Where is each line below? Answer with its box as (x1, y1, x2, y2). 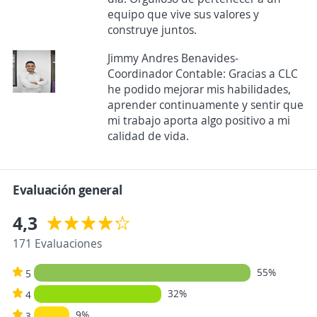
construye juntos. (107, 22, 197, 38)
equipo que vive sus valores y (107, 6, 259, 23)
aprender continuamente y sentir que (107, 97, 304, 113)
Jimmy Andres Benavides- (107, 50, 238, 67)
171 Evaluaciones (13, 236, 102, 252)
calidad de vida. (107, 128, 189, 144)
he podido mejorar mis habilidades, (107, 81, 291, 98)
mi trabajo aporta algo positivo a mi (107, 113, 290, 129)
